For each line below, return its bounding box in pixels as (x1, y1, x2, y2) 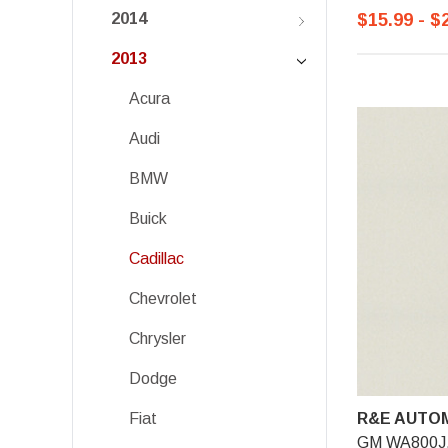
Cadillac (129, 250, 184, 267)
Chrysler (129, 330, 186, 347)
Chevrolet (129, 290, 197, 307)
